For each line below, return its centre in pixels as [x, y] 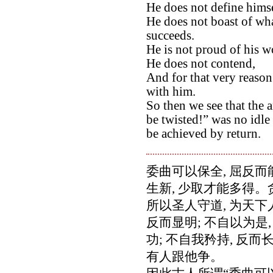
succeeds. [170, 35]
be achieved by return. [204, 133]
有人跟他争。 [185, 256]
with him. [171, 91]
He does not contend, [201, 63]
